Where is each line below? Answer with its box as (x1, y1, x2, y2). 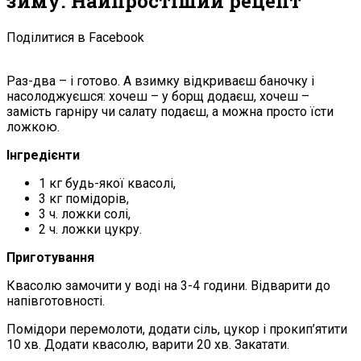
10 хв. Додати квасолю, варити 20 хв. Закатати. (6, 336, 289, 352)
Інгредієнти (6, 147, 80, 163)
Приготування (6, 249, 94, 265)
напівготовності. (6, 293, 105, 309)
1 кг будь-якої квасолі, (39, 175, 176, 191)
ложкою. (6, 118, 60, 135)
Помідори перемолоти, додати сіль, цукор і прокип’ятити (6, 321, 347, 337)
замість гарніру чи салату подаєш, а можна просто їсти (6, 103, 334, 119)
